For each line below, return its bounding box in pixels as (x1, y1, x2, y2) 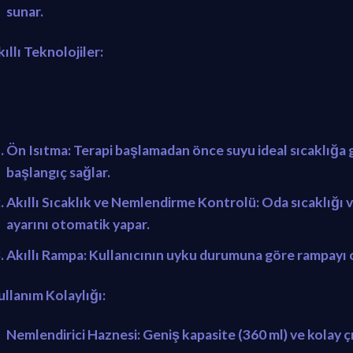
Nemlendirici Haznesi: (6, 326, 140, 344)
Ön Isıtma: (6, 141, 71, 158)
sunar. (6, 3, 43, 20)
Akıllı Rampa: (6, 246, 87, 263)
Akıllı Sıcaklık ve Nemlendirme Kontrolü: (6, 194, 259, 211)
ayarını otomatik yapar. (6, 216, 150, 233)
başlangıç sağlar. (6, 163, 110, 180)
